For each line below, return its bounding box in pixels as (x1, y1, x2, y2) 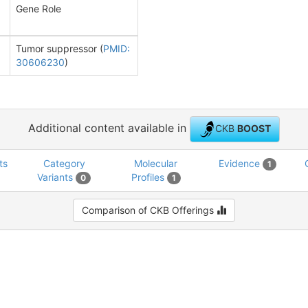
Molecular (134, 157, 177, 169)
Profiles (131, 171, 167, 183)
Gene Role (16, 3, 61, 14)
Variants (37, 171, 76, 183)
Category (43, 157, 85, 169)
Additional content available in (28, 121, 190, 135)
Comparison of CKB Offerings (82, 204, 217, 216)
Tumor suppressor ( (16, 43, 103, 54)
